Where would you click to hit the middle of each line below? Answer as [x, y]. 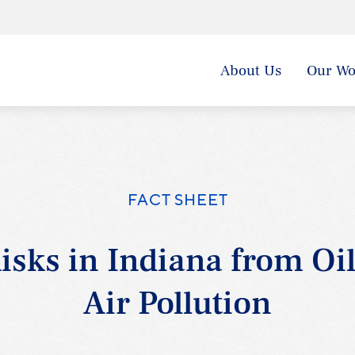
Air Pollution [177, 303]
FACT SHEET [177, 200]
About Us [251, 71]
